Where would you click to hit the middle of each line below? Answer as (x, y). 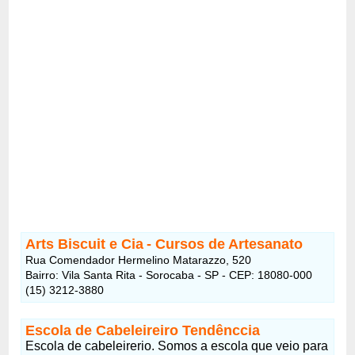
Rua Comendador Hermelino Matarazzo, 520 (139, 260)
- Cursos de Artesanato (225, 244)
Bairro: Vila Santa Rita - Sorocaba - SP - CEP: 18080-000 (169, 275)
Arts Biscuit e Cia (85, 244)
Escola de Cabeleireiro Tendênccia (143, 330)
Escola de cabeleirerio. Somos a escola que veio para (177, 345)
